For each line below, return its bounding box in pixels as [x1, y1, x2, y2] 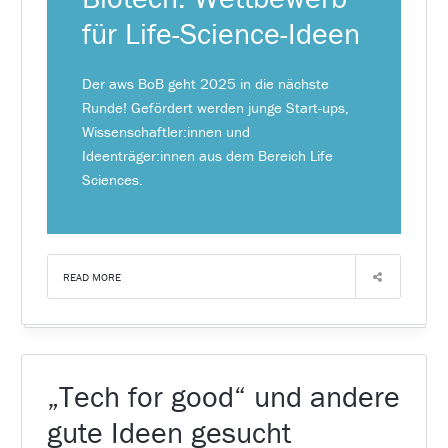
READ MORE [62, 270, 121, 285]
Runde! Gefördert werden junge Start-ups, [82, 97, 350, 117]
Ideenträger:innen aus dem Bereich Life [82, 145, 334, 165]
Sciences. [82, 169, 144, 189]
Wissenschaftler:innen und [82, 121, 251, 141]
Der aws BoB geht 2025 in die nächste [82, 73, 330, 93]
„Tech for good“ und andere [46, 378, 400, 416]
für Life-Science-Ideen [82, 14, 361, 52]
